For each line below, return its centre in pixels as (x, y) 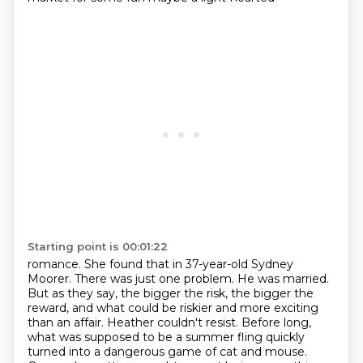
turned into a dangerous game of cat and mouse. (167, 352)
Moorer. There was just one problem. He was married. (178, 279)
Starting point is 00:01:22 (97, 246)
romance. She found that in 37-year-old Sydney (160, 264)
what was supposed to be (101, 337)
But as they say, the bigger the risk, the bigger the (170, 293)
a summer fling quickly (240, 337)
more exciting (279, 308)
